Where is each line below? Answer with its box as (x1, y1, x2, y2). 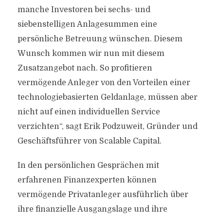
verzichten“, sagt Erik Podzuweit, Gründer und (17, 122, 198, 131)
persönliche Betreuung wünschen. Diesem (17, 35, 182, 43)
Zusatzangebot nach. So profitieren (17, 64, 152, 73)
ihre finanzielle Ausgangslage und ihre (17, 205, 167, 214)
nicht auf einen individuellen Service (17, 108, 160, 116)
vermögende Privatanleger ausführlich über (17, 190, 188, 199)
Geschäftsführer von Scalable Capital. (17, 137, 162, 145)
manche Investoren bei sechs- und (17, 5, 150, 14)
